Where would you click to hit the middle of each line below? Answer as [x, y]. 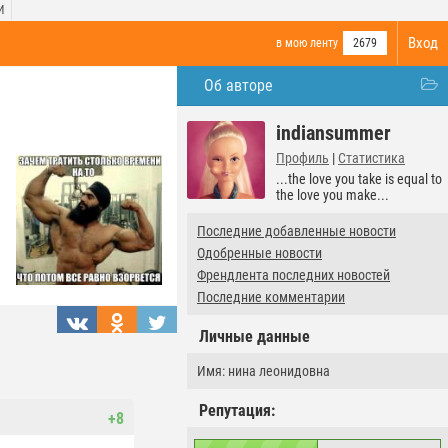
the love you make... [332, 195]
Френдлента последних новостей [293, 275]
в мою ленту [307, 43]
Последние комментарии [271, 297]
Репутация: [237, 410]
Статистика [371, 158]
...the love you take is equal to [359, 179]
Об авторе [238, 85]
